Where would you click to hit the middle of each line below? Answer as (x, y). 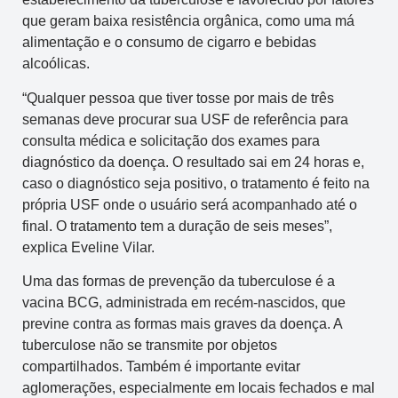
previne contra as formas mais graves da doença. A (182, 324)
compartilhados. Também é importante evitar (161, 367)
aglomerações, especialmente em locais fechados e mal (199, 388)
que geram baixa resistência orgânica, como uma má (188, 21)
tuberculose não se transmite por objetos (150, 346)
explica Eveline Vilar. (88, 247)
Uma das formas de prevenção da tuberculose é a (179, 282)
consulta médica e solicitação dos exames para (171, 140)
